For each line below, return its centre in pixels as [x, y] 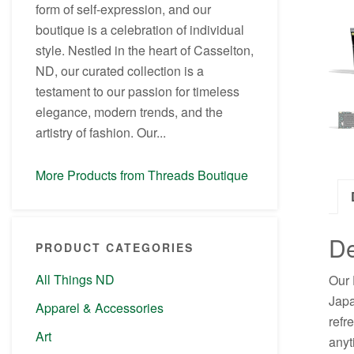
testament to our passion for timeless [137, 92]
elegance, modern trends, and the [129, 112]
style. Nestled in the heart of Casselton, [145, 51]
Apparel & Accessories [100, 308]
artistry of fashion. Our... [101, 133]
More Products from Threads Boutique [142, 175]
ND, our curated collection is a [120, 71]
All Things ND [75, 280]
